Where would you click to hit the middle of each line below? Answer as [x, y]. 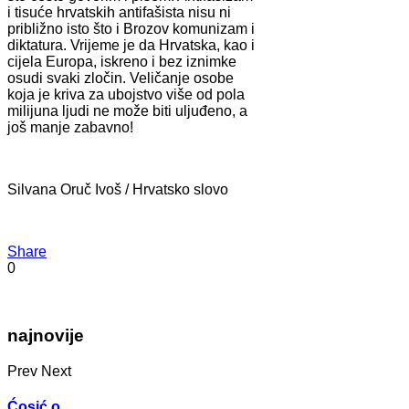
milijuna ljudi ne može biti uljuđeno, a [127, 110]
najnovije [46, 336]
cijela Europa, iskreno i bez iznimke [122, 61]
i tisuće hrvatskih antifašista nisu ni [119, 12]
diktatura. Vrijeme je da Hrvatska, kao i [131, 45]
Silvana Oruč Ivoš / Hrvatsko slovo [118, 189]
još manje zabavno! [70, 127]
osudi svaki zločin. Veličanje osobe [121, 78]
